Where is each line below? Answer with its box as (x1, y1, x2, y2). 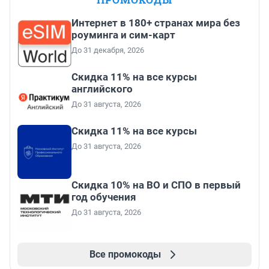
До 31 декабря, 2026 (71, 45, 144, 55)
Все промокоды (89, 248, 161, 260)
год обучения (71, 190, 136, 203)
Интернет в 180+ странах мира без (71, 16, 240, 29)
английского (71, 82, 133, 95)
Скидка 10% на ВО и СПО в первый (71, 178, 241, 191)
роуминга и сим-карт (71, 28, 175, 41)
